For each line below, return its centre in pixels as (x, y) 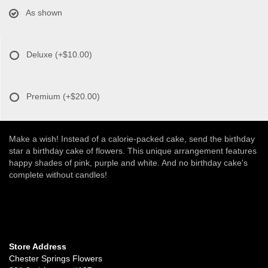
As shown (44, 13)
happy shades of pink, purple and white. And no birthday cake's (128, 163)
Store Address (38, 247)
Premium (45, 97)
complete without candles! (58, 175)
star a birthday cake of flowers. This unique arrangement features (133, 151)
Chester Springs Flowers (56, 259)
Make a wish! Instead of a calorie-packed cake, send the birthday (132, 139)
